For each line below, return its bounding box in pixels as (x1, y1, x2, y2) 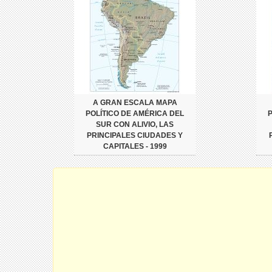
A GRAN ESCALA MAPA (92, 98, 177, 107)
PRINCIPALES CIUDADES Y (87, 131, 183, 140)
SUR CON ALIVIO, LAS (96, 120, 174, 129)
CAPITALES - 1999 (103, 141, 167, 151)
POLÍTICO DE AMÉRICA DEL (86, 109, 184, 118)
